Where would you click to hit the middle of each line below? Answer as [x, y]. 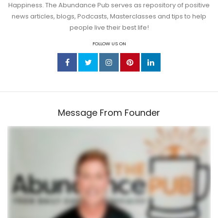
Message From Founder [109, 112]
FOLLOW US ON [109, 44]
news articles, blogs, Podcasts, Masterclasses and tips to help [109, 16]
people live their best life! [109, 27]
